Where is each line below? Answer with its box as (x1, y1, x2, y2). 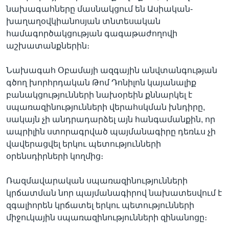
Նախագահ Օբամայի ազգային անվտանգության (6, 65, 217, 75)
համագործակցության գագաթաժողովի (6, 29, 177, 38)
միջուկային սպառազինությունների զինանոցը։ (6, 213, 207, 222)
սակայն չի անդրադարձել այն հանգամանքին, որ (6, 114, 215, 124)
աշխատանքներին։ (6, 41, 89, 50)
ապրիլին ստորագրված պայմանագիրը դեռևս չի (6, 127, 216, 136)
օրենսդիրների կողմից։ (6, 151, 103, 161)
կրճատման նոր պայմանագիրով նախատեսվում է (6, 188, 222, 197)
